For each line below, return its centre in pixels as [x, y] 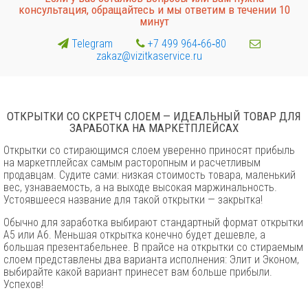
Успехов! [23, 284]
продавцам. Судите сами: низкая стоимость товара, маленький [150, 175]
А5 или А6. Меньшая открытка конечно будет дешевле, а [134, 234]
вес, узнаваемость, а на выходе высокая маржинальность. [140, 187]
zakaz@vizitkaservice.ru [149, 56]
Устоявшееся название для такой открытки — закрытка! [133, 199]
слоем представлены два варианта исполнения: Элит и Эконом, [151, 259]
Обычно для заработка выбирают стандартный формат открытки [153, 222]
